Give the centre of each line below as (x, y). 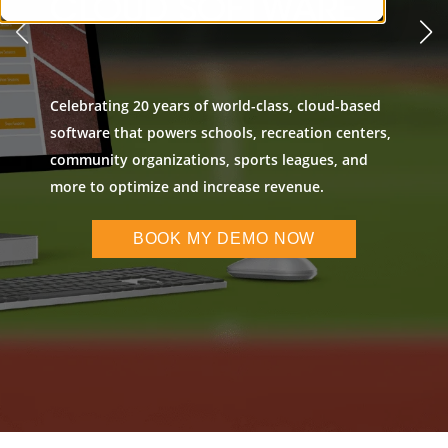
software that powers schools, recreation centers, (220, 132)
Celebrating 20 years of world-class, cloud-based (215, 105)
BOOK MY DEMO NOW (224, 238)
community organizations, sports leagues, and (209, 159)
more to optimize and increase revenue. (189, 186)
